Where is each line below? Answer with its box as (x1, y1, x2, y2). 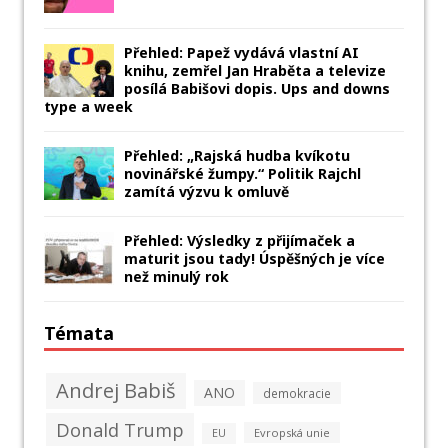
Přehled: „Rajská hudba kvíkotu (124, 146, 350, 166)
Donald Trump (56, 417, 184, 443)
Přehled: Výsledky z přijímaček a (124, 231, 355, 251)
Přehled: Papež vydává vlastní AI (124, 43, 359, 63)
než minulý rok (124, 267, 229, 287)
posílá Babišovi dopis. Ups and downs (124, 79, 390, 99)
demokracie (263, 385, 331, 402)
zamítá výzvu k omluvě (124, 182, 289, 202)
